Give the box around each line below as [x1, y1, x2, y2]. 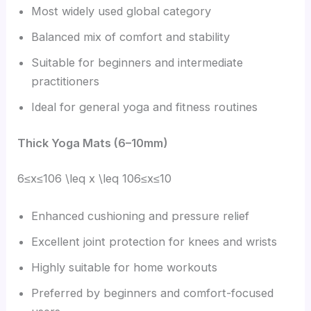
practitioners [31, 74, 100, 89]
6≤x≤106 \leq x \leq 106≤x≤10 [17, 171, 172, 186]
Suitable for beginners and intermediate [31, 56, 244, 70]
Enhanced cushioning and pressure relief [31, 208, 250, 223]
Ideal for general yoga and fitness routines [31, 100, 258, 115]
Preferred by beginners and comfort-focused [31, 285, 274, 300]
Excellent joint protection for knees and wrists [31, 234, 278, 249]
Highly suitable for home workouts [31, 260, 218, 274]
